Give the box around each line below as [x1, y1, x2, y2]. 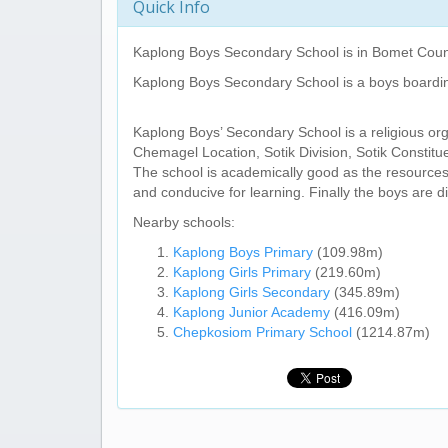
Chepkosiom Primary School [173, 324, 352, 340]
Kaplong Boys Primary [173, 244, 313, 260]
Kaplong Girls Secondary [173, 284, 330, 300]
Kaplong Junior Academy [173, 304, 330, 320]
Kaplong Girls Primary [173, 264, 311, 280]
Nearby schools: [133, 214, 235, 230]
